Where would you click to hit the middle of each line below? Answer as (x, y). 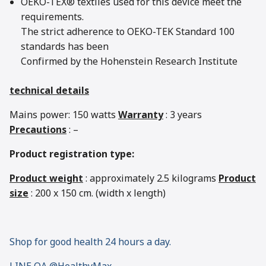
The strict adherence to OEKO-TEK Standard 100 (128, 32)
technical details (49, 91)
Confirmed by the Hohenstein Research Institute (129, 61)
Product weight (46, 178)
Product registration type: (72, 154)
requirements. (53, 17)
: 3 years (183, 115)
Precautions (38, 130)
